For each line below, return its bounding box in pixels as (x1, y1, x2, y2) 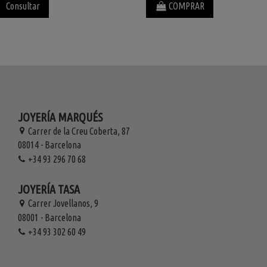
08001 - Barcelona (17, 212, 81, 223)
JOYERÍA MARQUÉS (17, 110, 103, 124)
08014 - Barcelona (17, 139, 81, 151)
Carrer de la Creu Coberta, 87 (27, 125, 130, 136)
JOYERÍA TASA (17, 182, 80, 197)
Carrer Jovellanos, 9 (27, 197, 98, 209)
